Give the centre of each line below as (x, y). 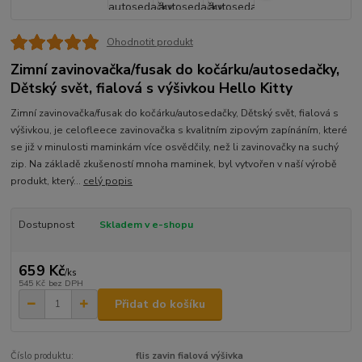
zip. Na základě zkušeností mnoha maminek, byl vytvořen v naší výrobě (174, 164)
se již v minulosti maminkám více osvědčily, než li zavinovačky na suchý (175, 147)
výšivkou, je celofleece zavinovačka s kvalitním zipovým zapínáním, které (179, 130)
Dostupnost (46, 225)
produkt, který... (47, 181)
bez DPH (65, 283)
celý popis (108, 181)
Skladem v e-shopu (146, 225)
